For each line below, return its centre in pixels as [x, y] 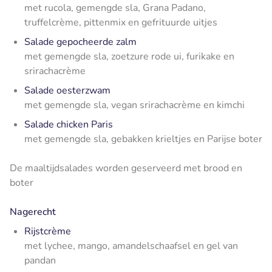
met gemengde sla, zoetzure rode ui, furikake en [129, 56]
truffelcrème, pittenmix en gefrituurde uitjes [121, 22]
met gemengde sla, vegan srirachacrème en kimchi [134, 105]
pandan [40, 260]
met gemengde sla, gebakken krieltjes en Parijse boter [143, 139]
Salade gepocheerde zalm [80, 42]
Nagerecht [33, 212]
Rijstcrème [48, 231]
